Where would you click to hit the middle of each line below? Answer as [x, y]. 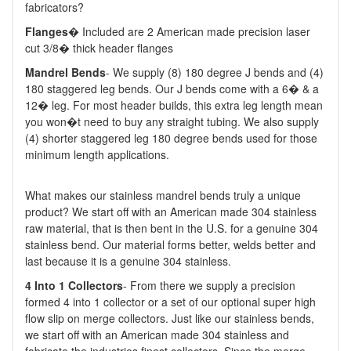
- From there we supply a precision [209, 285]
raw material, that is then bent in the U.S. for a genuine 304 [172, 228]
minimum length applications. [97, 154]
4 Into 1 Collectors [74, 285]
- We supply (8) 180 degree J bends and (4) [215, 72]
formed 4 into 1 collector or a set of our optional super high [170, 302]
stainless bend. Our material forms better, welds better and [170, 244]
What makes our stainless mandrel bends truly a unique [163, 195]
